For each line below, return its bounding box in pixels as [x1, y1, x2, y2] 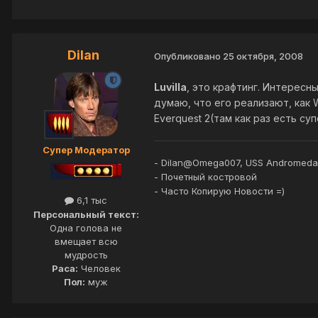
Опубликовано [154, 50, 223, 62]
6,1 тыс [74, 194, 107, 207]
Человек [77, 262, 121, 274]
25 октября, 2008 [223, 50, 303, 62]
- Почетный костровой [154, 170, 257, 182]
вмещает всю [54, 235, 118, 247]
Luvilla [154, 80, 187, 93]
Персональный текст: [33, 208, 139, 220]
